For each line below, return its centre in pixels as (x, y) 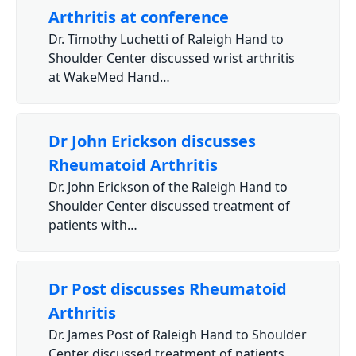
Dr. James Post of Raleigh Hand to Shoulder (178, 334)
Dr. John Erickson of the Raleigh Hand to (168, 187)
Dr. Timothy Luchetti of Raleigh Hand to (166, 39)
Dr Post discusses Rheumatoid (168, 288)
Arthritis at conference (139, 17)
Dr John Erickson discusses (152, 141)
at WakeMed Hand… (109, 77)
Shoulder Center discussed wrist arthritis (172, 58)
